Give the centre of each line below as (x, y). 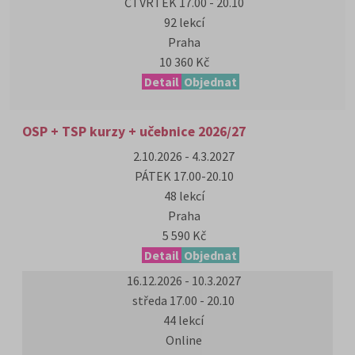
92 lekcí (184, 22)
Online (183, 340)
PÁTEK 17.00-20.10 (184, 176)
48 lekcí (184, 196)
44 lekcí (184, 320)
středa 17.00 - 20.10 (184, 300)
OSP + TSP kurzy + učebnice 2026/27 (134, 132)
